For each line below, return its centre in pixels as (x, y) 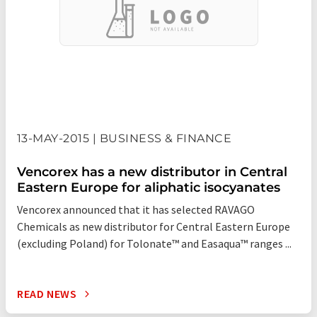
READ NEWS (47, 294)
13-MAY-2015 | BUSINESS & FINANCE (125, 139)
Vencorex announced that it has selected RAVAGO (136, 210)
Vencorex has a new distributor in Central (152, 172)
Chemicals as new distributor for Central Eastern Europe (154, 227)
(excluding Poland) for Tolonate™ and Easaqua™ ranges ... (154, 244)
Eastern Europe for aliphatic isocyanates (149, 188)
